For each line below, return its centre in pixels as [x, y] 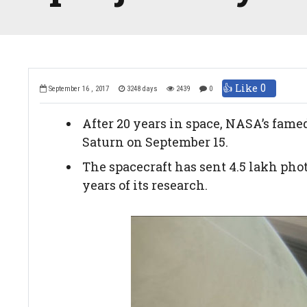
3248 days [141, 89]
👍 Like [241, 88]
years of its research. [145, 185]
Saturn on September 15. [155, 142]
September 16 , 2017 [78, 89]
